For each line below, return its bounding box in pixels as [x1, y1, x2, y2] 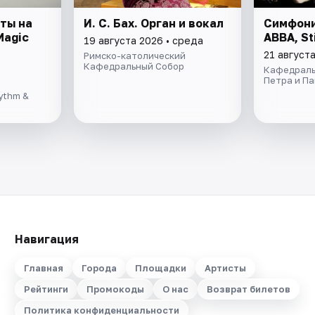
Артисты [204, 262, 246, 274]
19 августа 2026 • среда [84, 34, 204, 46]
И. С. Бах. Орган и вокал [84, 15, 224, 30]
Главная [23, 262, 63, 274]
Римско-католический [84, 49, 186, 61]
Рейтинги [23, 283, 68, 295]
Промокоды [86, 283, 144, 295]
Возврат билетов [206, 283, 290, 295]
